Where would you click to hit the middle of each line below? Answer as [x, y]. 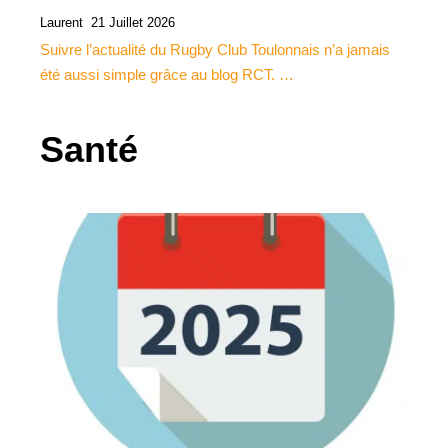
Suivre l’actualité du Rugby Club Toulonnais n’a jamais [215, 49]
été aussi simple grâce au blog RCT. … [167, 74]
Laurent [61, 22]
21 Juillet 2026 [133, 22]
